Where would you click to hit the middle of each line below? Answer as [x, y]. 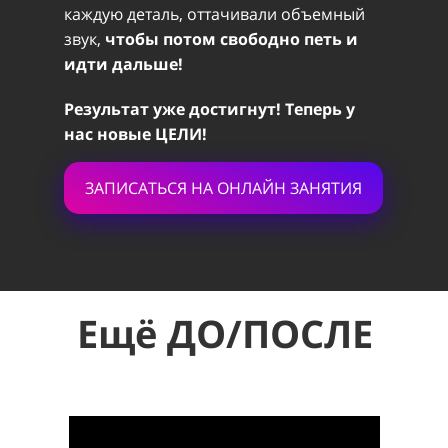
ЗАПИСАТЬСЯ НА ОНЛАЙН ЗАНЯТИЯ [223, 188]
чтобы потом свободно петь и [231, 39]
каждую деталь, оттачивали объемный [214, 14]
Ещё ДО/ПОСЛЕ [224, 333]
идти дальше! [123, 64]
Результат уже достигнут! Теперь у [209, 109]
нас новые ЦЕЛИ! [135, 134]
